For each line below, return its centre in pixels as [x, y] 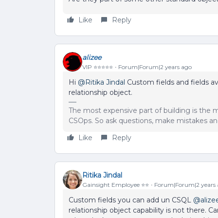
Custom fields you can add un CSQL [131, 200]
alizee [92, 57]
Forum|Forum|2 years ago [155, 67]
